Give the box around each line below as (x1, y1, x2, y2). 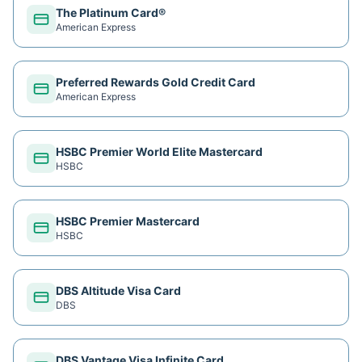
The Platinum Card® (56, 6, 166, 19)
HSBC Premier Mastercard (56, 214, 200, 228)
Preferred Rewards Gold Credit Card (56, 75, 255, 89)
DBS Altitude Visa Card (56, 284, 181, 297)
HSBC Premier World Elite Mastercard (56, 145, 263, 158)
